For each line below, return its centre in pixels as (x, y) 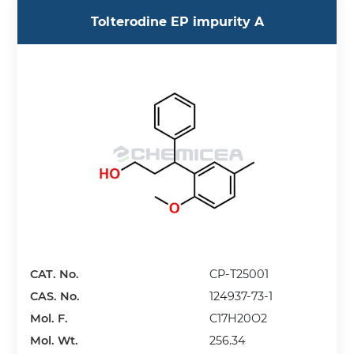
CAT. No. (55, 274)
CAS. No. (55, 296)
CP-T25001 (239, 274)
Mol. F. (49, 318)
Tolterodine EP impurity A (177, 22)
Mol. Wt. (55, 340)
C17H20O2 (239, 318)
